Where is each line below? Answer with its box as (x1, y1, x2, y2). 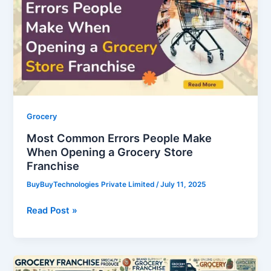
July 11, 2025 (160, 180, 206, 189)
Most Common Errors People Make (27, 131, 212, 145)
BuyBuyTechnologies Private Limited (27, 180, 157, 189)
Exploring (26, 256, 67, 268)
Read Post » (27, 204, 78, 216)
